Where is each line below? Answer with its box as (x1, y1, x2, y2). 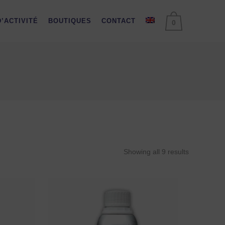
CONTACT (101, 17, 136, 25)
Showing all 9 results (124, 148, 189, 156)
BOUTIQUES (48, 17, 91, 25)
